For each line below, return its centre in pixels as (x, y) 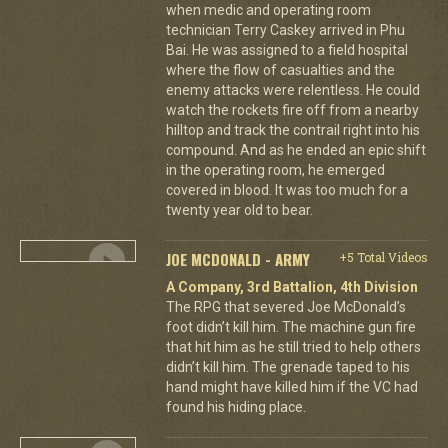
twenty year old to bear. (239, 209)
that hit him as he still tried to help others (293, 346)
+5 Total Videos (383, 256)
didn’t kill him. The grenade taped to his (287, 366)
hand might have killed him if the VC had (291, 386)
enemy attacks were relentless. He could (292, 89)
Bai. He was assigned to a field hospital (286, 49)
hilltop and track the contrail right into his (292, 129)
